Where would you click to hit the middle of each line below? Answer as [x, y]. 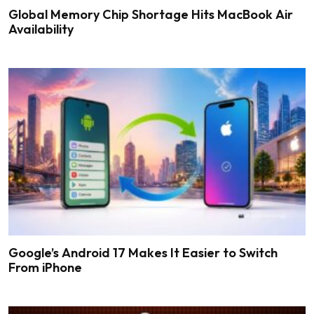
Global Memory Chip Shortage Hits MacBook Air [151, 15]
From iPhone [45, 268]
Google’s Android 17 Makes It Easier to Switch [143, 253]
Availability [41, 29]
